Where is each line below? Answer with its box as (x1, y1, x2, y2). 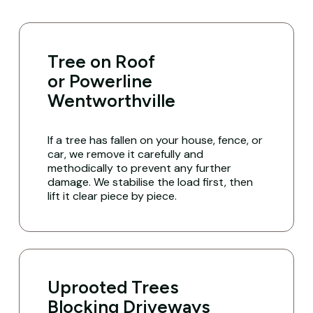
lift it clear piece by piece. (48, 188, 177, 203)
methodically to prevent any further (48, 160, 232, 175)
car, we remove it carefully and (48, 146, 204, 161)
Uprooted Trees (48, 277, 180, 298)
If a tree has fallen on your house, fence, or (48, 132, 263, 147)
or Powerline (48, 70, 153, 92)
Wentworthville (48, 89, 176, 111)
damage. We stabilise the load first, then (48, 174, 254, 189)
